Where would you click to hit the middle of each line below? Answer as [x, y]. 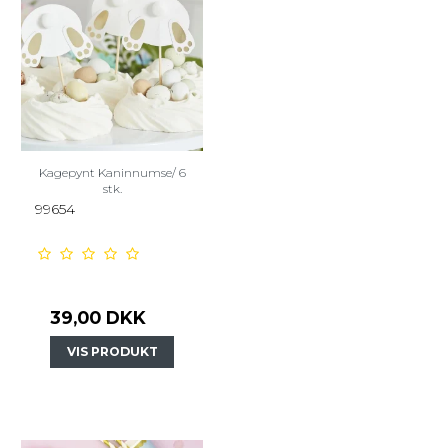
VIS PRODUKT [112, 351]
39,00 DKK [98, 317]
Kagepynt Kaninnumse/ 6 [112, 172]
